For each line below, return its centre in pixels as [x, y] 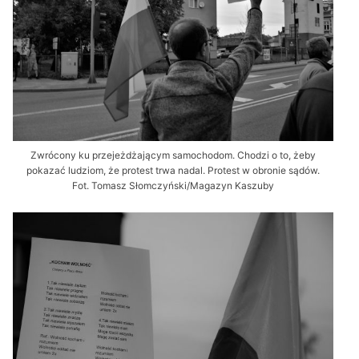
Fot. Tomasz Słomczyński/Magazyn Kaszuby [173, 185]
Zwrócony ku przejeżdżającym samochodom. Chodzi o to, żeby [173, 155]
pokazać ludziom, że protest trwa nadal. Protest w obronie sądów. [173, 170]
